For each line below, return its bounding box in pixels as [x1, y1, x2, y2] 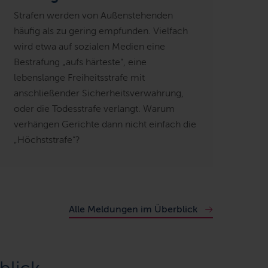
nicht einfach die [122, 118, 196, 130]
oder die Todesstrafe [13, 102, 103, 114]
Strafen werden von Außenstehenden [13, 9, 173, 21]
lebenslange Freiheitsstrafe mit [13, 71, 145, 83]
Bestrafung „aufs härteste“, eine [13, 56, 147, 68]
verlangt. [103, 102, 143, 114]
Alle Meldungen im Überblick [69, 203, 197, 215]
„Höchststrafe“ [13, 133, 75, 145]
